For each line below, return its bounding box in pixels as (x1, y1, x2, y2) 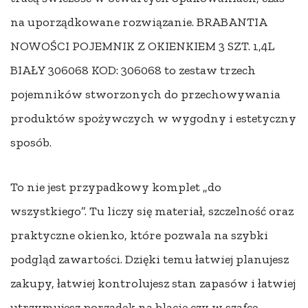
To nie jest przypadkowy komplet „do (10, 179, 221, 195)
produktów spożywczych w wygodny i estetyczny (10, 111, 296, 126)
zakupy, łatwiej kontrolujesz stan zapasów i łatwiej (10, 275, 296, 291)
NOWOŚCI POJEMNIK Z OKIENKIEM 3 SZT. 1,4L (10, 38, 274, 54)
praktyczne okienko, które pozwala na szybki (10, 227, 268, 243)
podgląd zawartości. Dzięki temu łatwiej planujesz (10, 251, 289, 267)
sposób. (10, 135, 52, 151)
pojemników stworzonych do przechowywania (10, 87, 280, 102)
